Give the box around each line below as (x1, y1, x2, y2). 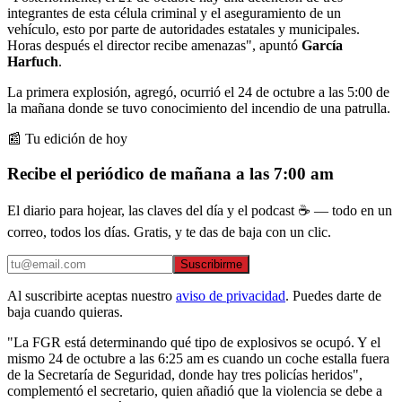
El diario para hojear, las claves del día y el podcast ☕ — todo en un (7, 203, 392, 219)
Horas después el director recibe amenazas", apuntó (7, 37, 301, 53)
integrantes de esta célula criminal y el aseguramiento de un (7, 4, 341, 21)
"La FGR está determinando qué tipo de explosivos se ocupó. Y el (7, 335, 380, 351)
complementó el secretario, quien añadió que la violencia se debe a (7, 383, 382, 399)
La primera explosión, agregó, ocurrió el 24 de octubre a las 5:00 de (7, 83, 389, 100)
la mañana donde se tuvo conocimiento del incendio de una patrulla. (7, 100, 390, 116)
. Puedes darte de (285, 288, 381, 304)
